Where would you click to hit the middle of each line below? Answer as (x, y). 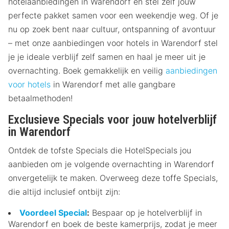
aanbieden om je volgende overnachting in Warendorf (111, 164)
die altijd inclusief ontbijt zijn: (64, 191)
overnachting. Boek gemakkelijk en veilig (87, 70)
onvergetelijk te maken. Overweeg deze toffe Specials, (113, 178)
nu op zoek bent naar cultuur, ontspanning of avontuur (112, 29)
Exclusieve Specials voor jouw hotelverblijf (112, 119)
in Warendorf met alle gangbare (113, 84)
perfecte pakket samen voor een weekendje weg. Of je (113, 15)
